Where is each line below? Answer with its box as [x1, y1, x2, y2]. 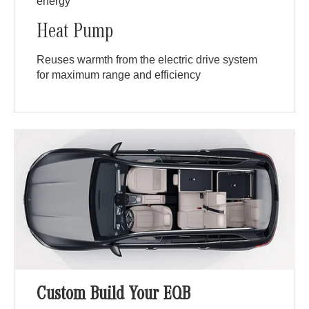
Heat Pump [37, 23, 114, 45]
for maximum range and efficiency [37, 69, 201, 81]
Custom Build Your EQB [37, 286, 191, 306]
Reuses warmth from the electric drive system [37, 54, 258, 66]
